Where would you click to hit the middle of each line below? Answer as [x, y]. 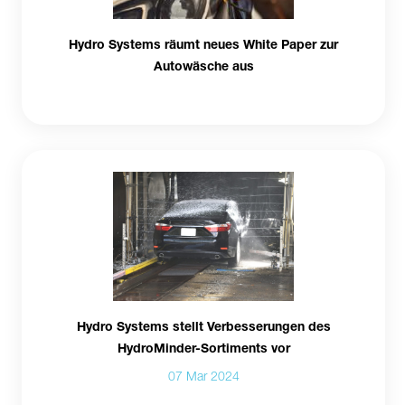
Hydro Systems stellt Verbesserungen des [203, 325]
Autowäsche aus [203, 66]
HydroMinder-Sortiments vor [203, 347]
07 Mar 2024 [203, 375]
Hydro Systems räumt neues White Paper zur [203, 44]
